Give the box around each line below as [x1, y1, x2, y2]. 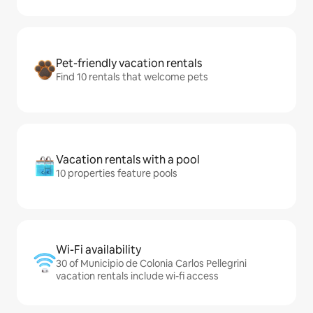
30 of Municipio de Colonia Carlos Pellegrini [56, 257, 247, 270]
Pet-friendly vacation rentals [56, 56, 202, 71]
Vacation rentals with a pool [56, 152, 200, 168]
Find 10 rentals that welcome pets [56, 71, 208, 84]
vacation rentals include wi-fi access [56, 270, 219, 283]
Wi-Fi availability [56, 242, 141, 258]
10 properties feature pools [56, 167, 177, 180]
